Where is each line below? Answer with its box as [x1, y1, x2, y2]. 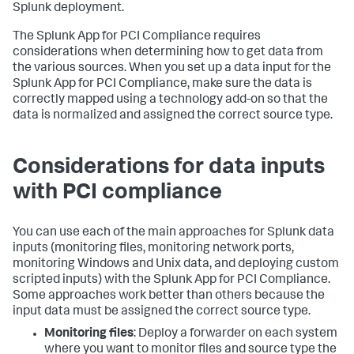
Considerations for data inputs [13, 157, 325, 179]
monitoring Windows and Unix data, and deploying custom [13, 258, 339, 271]
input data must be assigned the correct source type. [13, 306, 311, 318]
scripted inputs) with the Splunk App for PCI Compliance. [13, 274, 330, 287]
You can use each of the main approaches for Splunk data [13, 227, 334, 239]
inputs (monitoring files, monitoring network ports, [13, 243, 294, 255]
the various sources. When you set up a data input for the [13, 62, 331, 75]
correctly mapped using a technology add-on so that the [13, 94, 328, 107]
